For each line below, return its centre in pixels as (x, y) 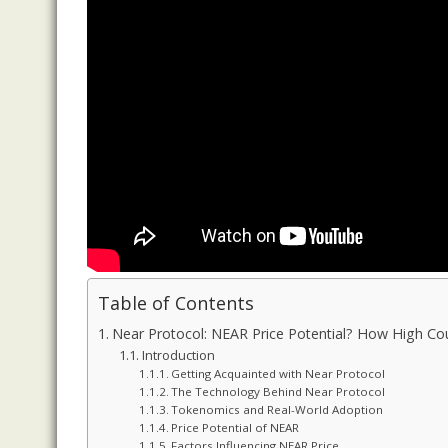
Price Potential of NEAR (234, 428)
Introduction (178, 355)
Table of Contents (176, 303)
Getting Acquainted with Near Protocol (277, 374)
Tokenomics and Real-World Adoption (276, 410)
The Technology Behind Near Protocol (277, 392)
